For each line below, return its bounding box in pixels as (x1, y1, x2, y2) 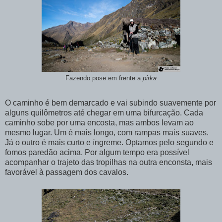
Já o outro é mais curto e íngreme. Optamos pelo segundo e (5, 138, 214, 147)
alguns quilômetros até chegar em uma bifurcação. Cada (5, 108, 203, 117)
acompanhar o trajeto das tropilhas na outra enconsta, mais (5, 158, 212, 166)
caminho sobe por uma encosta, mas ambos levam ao (5, 118, 194, 127)
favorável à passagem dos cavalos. (5, 167, 128, 176)
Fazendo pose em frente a (65, 75, 143, 82)
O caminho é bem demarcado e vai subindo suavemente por (5, 98, 216, 107)
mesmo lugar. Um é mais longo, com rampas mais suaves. (5, 128, 209, 137)
